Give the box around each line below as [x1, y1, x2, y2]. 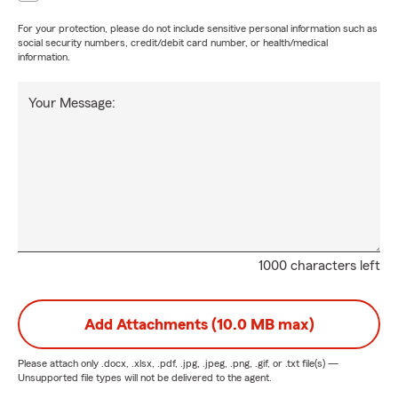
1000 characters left [259, 259, 380, 273]
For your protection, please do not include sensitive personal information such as [18, 23, 378, 34]
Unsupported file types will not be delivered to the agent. [18, 372, 272, 383]
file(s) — [299, 358, 338, 369]
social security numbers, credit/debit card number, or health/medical [18, 37, 328, 48]
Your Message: [28, 96, 115, 110]
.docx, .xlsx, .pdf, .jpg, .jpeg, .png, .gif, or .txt [101, 358, 299, 369]
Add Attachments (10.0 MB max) [84, 316, 314, 332]
